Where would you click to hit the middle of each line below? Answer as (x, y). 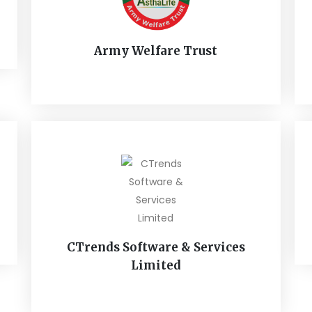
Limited (156, 265)
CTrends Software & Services (156, 247)
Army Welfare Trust (156, 51)
